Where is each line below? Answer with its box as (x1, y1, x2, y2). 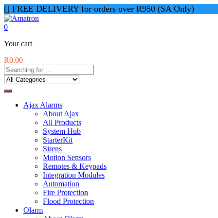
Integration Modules (43, 171, 105, 179)
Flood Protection (43, 197, 94, 205)
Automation (43, 180, 79, 188)
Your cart (4, 39, 32, 48)
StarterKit (43, 136, 73, 144)
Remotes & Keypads (43, 162, 107, 170)
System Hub (43, 127, 81, 135)
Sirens (43, 145, 62, 153)
